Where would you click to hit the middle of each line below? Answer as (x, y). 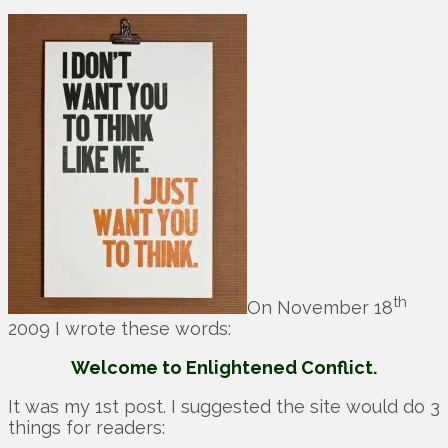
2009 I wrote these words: (119, 329)
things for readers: (86, 428)
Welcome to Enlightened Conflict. (224, 368)
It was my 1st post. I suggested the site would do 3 (224, 407)
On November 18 (320, 308)
